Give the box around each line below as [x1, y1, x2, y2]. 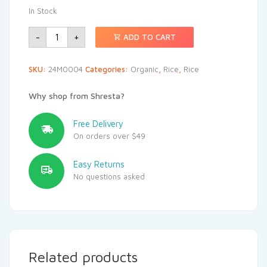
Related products [29, 248, 138, 265]
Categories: [85, 64, 131, 74]
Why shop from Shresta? [29, 90, 125, 101]
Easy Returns [73, 159, 125, 169]
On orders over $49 [73, 131, 145, 141]
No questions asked [73, 171, 145, 181]
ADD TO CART [121, 32, 176, 42]
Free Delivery [73, 118, 123, 129]
